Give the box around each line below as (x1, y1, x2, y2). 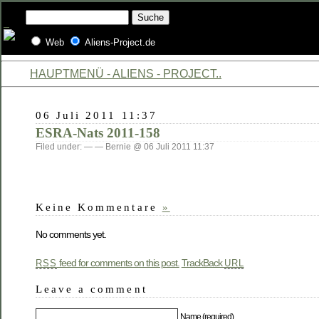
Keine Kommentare (36, 200, 162, 213)
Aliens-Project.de (85, 37, 155, 48)
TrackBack (181, 256, 224, 268)
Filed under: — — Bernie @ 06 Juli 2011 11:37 (36, 142, 214, 152)
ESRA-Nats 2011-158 (36, 125, 160, 140)
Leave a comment (36, 282, 147, 295)
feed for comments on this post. (56, 256, 179, 268)
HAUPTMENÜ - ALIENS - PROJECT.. (30, 68, 221, 80)
